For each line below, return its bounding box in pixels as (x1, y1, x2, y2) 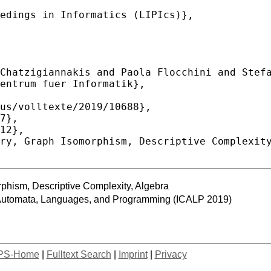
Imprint (118, 249, 148, 260)
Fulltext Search (46, 249, 111, 260)
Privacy (154, 249, 187, 260)
